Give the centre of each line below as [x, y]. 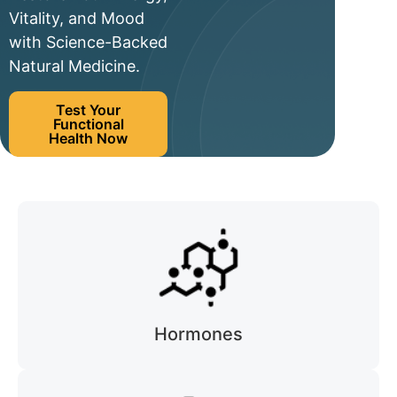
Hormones [198, 334]
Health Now [89, 138]
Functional [88, 124]
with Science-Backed [88, 43]
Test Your [89, 109]
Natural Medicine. [74, 66]
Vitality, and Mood [77, 19]
